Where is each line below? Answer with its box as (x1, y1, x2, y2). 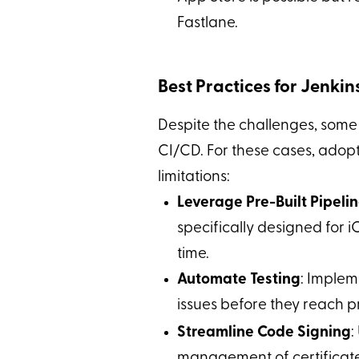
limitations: (157, 169, 230, 185)
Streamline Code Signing (176, 325, 351, 341)
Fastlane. (176, 15, 238, 31)
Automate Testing (176, 272, 301, 288)
